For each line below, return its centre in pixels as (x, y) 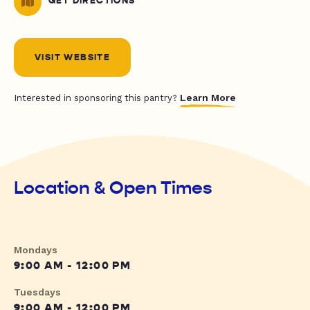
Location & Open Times (113, 188)
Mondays (36, 250)
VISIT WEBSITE (73, 58)
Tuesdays (37, 292)
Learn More (208, 98)
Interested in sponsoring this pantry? (97, 98)
